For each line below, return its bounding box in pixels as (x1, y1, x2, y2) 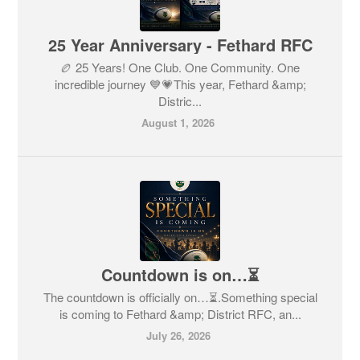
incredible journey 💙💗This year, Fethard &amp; (54, 76, 306, 93)
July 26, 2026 (145, 328, 211, 344)
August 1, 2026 (141, 115, 215, 131)
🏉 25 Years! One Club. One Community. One (60, 59, 300, 76)
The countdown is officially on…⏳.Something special (43, 288, 317, 306)
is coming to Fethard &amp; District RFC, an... (59, 305, 301, 323)
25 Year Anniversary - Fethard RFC (47, 33, 313, 57)
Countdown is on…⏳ (100, 263, 260, 287)
